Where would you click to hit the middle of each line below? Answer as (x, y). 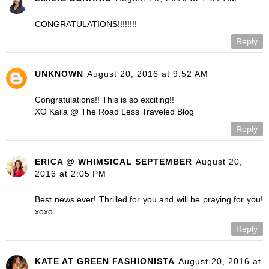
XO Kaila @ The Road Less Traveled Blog (114, 112)
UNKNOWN (59, 74)
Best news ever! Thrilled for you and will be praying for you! (149, 200)
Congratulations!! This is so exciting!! (104, 100)
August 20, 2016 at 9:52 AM (148, 74)
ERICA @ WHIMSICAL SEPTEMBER (113, 162)
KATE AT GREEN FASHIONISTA (105, 261)
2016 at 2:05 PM (71, 174)
